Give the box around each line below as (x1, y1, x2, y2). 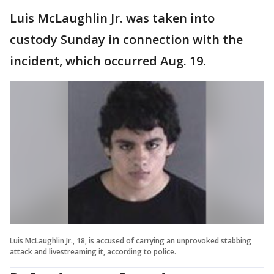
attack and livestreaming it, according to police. (10, 246, 176, 257)
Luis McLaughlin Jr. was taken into (10, 10, 215, 26)
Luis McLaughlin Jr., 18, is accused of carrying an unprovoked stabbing (10, 235, 251, 246)
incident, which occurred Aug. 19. (10, 53, 206, 69)
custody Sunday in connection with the (10, 31, 243, 48)
